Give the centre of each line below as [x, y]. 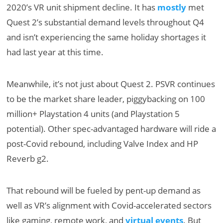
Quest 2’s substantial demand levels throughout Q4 [106, 22]
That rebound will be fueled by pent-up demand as [104, 191]
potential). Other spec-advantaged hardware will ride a [111, 129]
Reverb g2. [28, 159]
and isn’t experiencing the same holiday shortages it [107, 37]
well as [21, 206]
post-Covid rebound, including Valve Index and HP [103, 144]
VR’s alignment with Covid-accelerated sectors [123, 206]
